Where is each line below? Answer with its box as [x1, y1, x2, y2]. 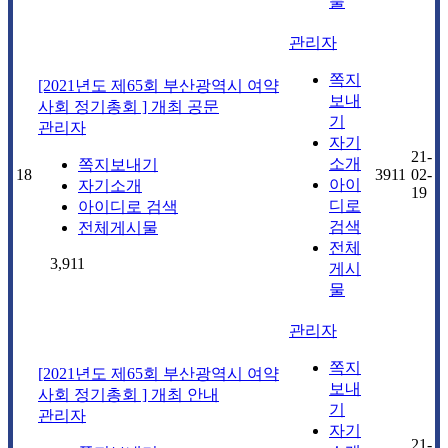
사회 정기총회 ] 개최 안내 [38, 385, 219, 403]
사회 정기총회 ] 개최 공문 [38, 97, 219, 115]
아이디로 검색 [78, 197, 178, 215]
